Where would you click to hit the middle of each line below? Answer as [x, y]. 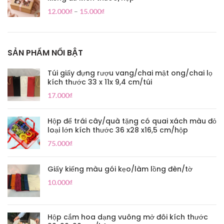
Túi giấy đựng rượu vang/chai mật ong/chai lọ [130, 73]
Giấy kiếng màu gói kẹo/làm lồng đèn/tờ [120, 169]
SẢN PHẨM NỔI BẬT [45, 53]
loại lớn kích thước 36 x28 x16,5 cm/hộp [118, 130]
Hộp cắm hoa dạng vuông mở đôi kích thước [128, 217]
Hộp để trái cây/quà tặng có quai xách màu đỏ [132, 121]
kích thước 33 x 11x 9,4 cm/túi [100, 82]
